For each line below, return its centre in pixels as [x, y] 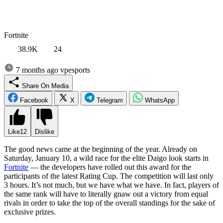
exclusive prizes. [30, 212]
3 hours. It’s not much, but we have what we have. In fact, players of [111, 185]
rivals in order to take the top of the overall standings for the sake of [110, 203]
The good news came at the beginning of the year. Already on [101, 149]
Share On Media [60, 86]
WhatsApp [160, 100]
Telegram [110, 100]
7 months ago [37, 70]
